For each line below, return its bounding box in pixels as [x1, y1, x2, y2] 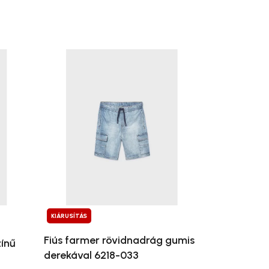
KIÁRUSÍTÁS [50, 212, 87, 220]
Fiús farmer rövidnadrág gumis [43, 234, 195, 247]
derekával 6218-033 [43, 249, 139, 262]
